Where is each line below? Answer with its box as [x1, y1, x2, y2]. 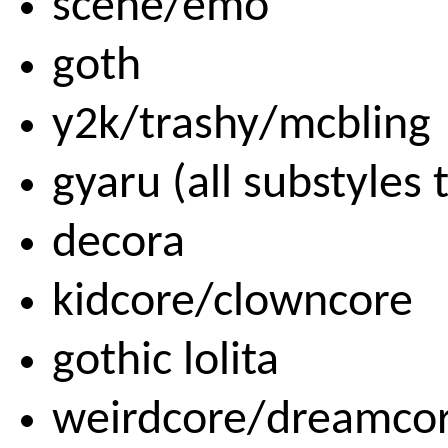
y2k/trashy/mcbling [52, 101, 431, 150]
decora [52, 219, 185, 268]
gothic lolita [52, 337, 279, 386]
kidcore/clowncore [52, 278, 413, 327]
